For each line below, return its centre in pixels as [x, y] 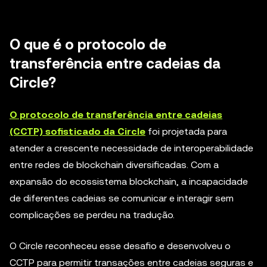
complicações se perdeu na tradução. [92, 215]
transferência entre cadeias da [115, 64]
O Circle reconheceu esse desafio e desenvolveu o [120, 246]
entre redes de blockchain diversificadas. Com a [114, 165]
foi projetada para [186, 131]
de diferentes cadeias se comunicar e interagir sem [122, 198]
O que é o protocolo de [88, 45]
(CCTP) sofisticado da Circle [77, 131]
